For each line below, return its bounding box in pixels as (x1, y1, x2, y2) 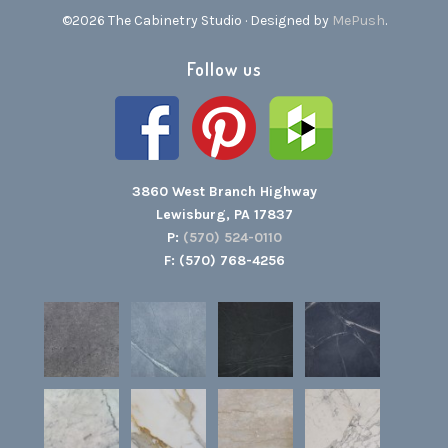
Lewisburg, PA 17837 (155, 205, 293, 223)
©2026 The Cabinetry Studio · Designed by (61, 11, 332, 29)
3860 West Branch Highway (131, 182, 317, 200)
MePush (331, 11, 385, 29)
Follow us (186, 57, 262, 80)
